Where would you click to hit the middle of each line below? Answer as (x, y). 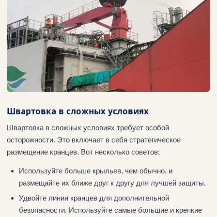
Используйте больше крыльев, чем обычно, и (95, 171)
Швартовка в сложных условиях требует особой (88, 128)
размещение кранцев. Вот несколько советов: (83, 152)
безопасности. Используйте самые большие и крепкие (110, 210)
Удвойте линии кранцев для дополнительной (94, 198)
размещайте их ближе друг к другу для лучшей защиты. (112, 183)
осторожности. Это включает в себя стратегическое (94, 140)
